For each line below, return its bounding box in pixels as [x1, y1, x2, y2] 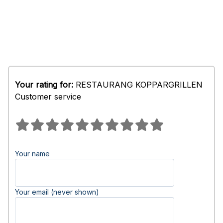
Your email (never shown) [15, 188, 99, 196]
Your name [15, 149, 50, 158]
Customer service [15, 92, 81, 102]
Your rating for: [15, 80, 73, 90]
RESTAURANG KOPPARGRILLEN [73, 80, 203, 90]
